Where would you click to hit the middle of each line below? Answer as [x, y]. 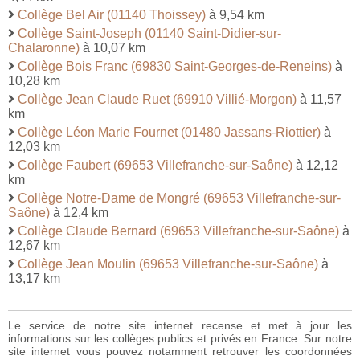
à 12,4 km [79, 213]
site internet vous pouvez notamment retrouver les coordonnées [180, 352]
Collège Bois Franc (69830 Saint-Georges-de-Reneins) [175, 67]
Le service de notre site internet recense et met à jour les [180, 326]
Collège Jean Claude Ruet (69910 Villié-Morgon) [157, 100]
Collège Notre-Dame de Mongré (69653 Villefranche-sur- [179, 198]
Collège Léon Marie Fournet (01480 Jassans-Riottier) [169, 133]
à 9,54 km [235, 15]
